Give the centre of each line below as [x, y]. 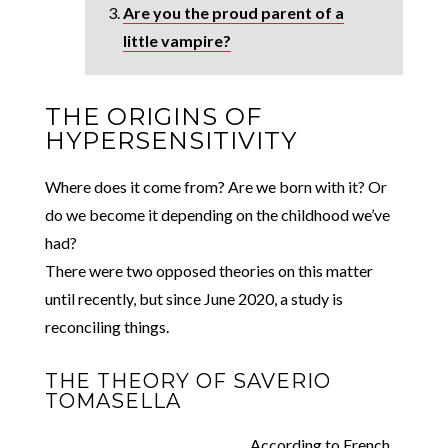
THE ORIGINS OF [153, 116]
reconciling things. [106, 326]
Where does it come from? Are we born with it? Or [215, 186]
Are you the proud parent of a [233, 12]
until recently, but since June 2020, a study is [193, 298]
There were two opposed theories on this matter [208, 270]
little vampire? [176, 40]
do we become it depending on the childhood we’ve [217, 214]
